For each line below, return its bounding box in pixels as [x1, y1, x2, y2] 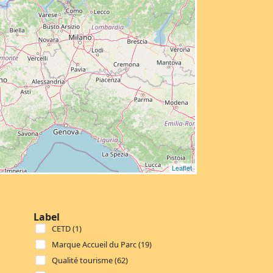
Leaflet [171, 163, 192, 172]
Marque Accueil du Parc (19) [52, 238, 152, 250]
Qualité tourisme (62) [52, 254, 128, 266]
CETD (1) [52, 222, 82, 234]
